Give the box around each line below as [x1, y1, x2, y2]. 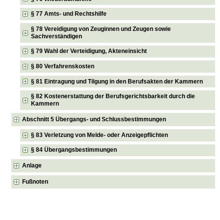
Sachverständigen [31, 32, 82, 40]
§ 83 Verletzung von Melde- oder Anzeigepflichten [31, 131, 168, 138]
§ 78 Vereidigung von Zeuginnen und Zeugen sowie [31, 25, 171, 32]
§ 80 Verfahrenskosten [31, 63, 95, 70]
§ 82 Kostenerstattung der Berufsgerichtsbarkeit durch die [31, 93, 195, 100]
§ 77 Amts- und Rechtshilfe [31, 10, 107, 18]
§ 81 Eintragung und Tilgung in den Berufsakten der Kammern [31, 78, 203, 85]
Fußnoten [22, 178, 49, 186]
